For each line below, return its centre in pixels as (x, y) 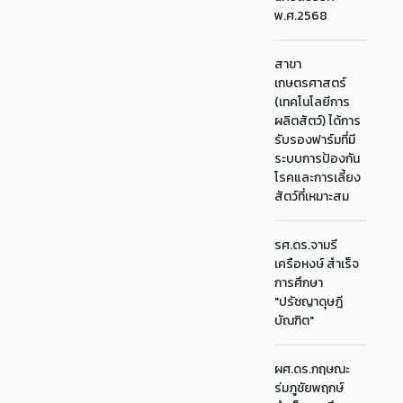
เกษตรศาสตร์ (311, 83)
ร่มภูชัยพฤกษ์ (309, 388)
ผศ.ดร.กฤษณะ (313, 369)
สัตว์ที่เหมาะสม (312, 197)
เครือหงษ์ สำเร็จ (317, 264)
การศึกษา (299, 283)
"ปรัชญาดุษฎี (309, 302)
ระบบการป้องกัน (318, 159)
